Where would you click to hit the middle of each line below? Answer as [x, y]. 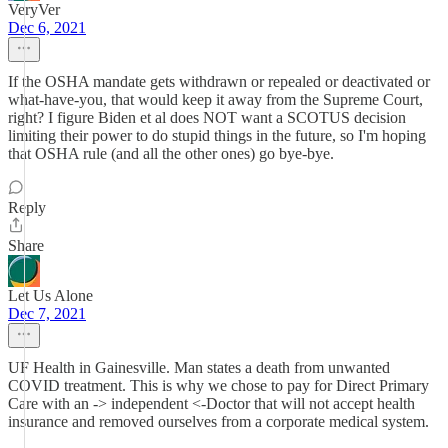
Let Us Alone [50, 295]
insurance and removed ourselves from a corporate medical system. [218, 421]
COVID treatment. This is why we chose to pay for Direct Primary [218, 385]
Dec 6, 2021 [47, 27]
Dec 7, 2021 [47, 313]
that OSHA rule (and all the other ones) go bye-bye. [171, 153]
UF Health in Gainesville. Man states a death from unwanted [199, 367]
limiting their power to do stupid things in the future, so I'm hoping [217, 135]
